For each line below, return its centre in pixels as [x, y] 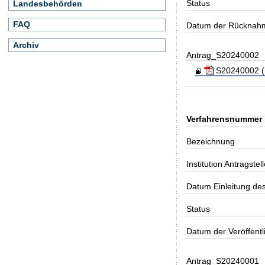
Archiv [26, 45]
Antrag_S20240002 [223, 55]
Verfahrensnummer [224, 119]
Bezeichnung [211, 141]
